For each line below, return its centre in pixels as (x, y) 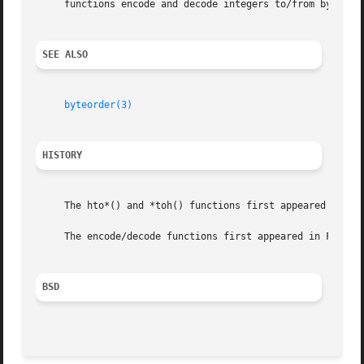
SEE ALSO (65, 55)
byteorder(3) (99, 105)
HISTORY (63, 156)
